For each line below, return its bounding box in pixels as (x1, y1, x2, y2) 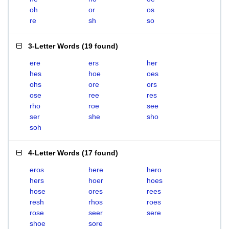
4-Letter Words (28, 149, 80, 157)
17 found (84, 149, 116, 157)
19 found (84, 42, 116, 50)
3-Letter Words (28, 42, 80, 50)
